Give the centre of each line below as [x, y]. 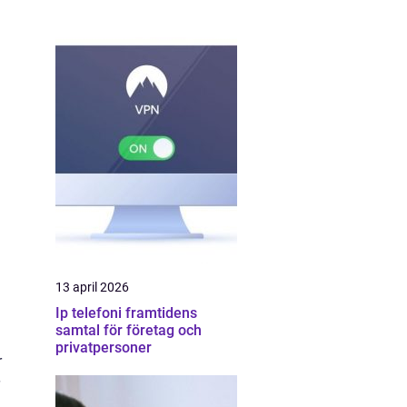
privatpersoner [104, 347]
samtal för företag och [129, 330]
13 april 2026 [92, 287]
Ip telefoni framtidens [90, 313]
